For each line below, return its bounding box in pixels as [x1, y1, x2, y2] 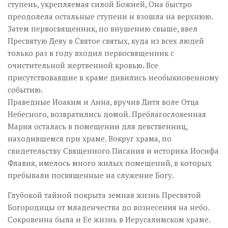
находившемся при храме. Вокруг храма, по [8, 133, 172, 144]
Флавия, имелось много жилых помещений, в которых [8, 157, 212, 168]
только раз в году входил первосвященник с [8, 47, 174, 58]
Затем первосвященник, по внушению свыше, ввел [8, 23, 197, 34]
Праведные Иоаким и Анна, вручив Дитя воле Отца [8, 96, 199, 107]
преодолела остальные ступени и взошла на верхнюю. [8, 11, 213, 21]
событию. [8, 84, 43, 95]
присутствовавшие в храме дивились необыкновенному [8, 72, 219, 82]
